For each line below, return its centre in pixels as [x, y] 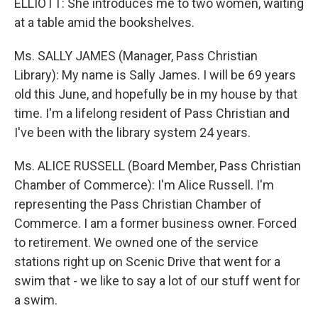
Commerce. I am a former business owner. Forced [155, 223]
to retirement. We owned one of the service [136, 242]
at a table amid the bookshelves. [104, 22]
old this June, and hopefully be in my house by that [156, 94]
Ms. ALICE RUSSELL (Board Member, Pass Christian [158, 166]
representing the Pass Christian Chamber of [138, 204]
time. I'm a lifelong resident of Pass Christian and [152, 113]
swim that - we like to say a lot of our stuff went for [157, 281]
